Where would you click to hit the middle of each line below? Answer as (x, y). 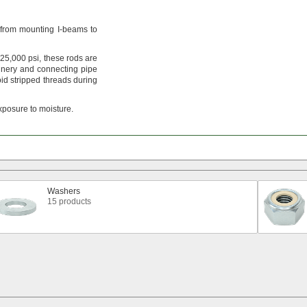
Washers (64, 191)
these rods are (69, 58)
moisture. (56, 109)
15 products (69, 201)
